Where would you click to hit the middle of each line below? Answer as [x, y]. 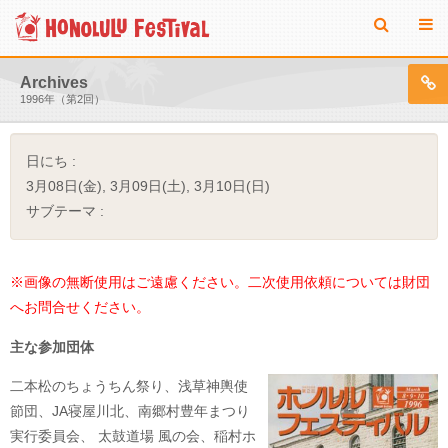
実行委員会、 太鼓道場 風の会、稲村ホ [133, 436]
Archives [54, 82]
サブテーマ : [65, 211]
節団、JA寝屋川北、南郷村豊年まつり [130, 411]
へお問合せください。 [80, 307]
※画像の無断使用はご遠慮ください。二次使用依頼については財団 [220, 282]
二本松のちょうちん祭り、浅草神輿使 [129, 386]
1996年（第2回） [62, 99]
